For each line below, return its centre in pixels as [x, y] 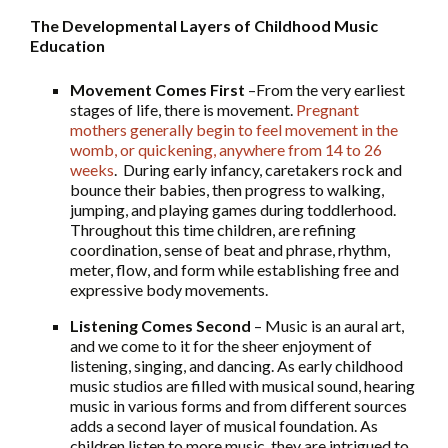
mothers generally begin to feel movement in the [234, 130]
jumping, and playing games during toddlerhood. [233, 210]
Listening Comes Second [160, 326]
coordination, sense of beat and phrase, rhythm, [230, 250]
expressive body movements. [169, 290]
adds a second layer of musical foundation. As [224, 426]
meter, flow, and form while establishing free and [234, 270]
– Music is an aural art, [327, 326]
